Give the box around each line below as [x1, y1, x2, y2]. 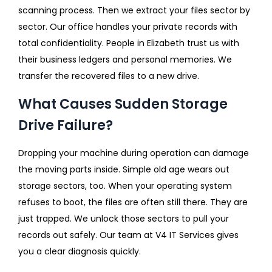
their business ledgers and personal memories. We [18, 53, 232, 66]
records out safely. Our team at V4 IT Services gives [18, 228, 239, 241]
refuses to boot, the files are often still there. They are [18, 195, 248, 208]
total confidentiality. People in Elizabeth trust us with [18, 36, 239, 49]
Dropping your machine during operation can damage [18, 146, 249, 159]
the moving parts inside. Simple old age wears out [18, 163, 229, 175]
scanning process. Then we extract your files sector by [18, 4, 250, 16]
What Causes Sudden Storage [18, 94, 228, 114]
